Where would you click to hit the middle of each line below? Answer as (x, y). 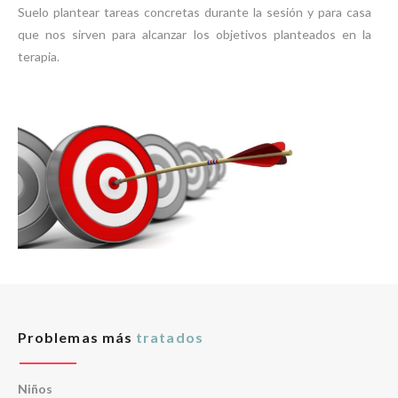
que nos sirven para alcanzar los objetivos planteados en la (195, 34)
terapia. (39, 56)
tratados (168, 337)
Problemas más (76, 337)
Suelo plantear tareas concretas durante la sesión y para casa (195, 12)
